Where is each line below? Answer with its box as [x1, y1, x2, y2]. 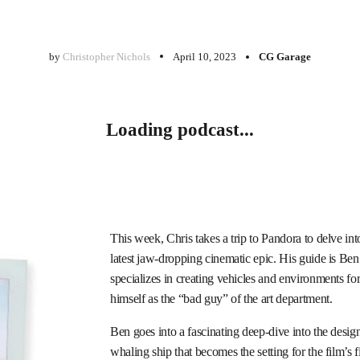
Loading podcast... [105, 119, 254, 141]
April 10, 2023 [172, 51, 236, 63]
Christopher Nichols [62, 51, 150, 63]
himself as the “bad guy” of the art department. [109, 291, 333, 306]
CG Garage [258, 51, 311, 63]
